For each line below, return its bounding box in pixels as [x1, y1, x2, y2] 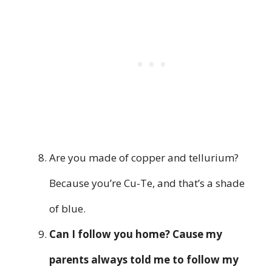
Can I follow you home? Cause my [49, 227, 222, 242]
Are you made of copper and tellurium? [49, 151, 239, 165]
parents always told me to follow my [49, 253, 239, 267]
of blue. [49, 202, 86, 216]
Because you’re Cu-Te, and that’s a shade [49, 176, 245, 191]
